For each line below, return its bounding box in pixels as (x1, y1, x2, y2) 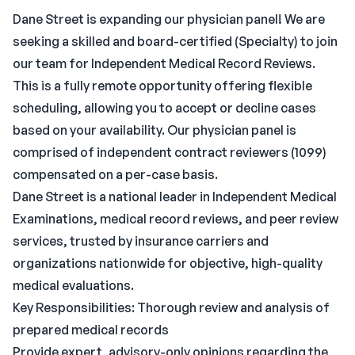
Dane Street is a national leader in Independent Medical (13, 189, 337, 204)
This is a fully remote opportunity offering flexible (13, 78, 312, 94)
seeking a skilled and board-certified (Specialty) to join (13, 33, 338, 49)
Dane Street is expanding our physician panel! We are (13, 11, 325, 27)
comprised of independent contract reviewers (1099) (13, 144, 326, 160)
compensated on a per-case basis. (13, 166, 218, 182)
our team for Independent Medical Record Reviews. (13, 55, 315, 71)
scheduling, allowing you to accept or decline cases (13, 100, 316, 116)
